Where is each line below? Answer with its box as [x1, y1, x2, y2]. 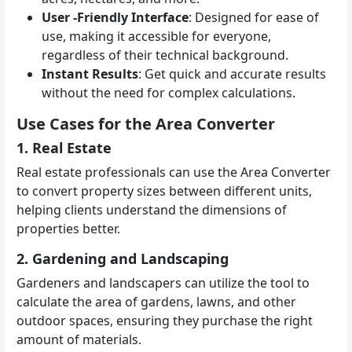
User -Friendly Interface [42, 8, 189, 26]
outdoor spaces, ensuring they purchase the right [16, 311, 313, 329]
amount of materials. [16, 330, 141, 348]
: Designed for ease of [189, 8, 319, 26]
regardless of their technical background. [42, 46, 288, 64]
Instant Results [42, 64, 138, 82]
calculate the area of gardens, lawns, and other [16, 292, 296, 310]
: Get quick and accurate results [138, 64, 326, 82]
